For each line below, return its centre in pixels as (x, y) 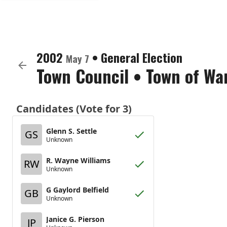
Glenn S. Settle (71, 131)
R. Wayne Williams (78, 160)
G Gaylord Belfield (78, 190)
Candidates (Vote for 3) (74, 109)
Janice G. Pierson (75, 219)
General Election (142, 57)
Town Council (83, 76)
